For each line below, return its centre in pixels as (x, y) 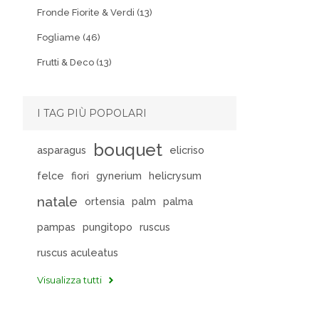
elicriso (187, 150)
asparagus (62, 150)
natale (57, 202)
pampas (56, 227)
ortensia (105, 201)
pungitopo (108, 227)
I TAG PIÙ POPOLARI (92, 113)
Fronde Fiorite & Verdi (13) (95, 12)
